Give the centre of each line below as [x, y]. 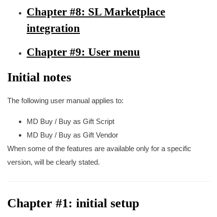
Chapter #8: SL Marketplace [96, 12]
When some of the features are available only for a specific [99, 148]
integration [53, 28]
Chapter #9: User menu [83, 52]
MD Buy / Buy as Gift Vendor [72, 135]
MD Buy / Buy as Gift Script [70, 121]
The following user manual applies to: [65, 101]
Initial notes [39, 77]
